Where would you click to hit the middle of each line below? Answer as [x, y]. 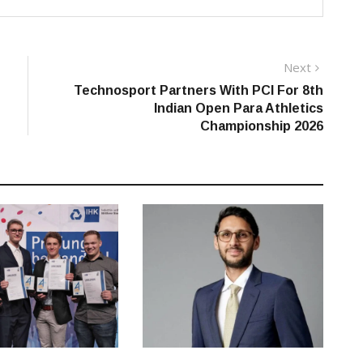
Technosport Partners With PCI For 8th [199, 90]
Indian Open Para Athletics [239, 108]
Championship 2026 [262, 126]
